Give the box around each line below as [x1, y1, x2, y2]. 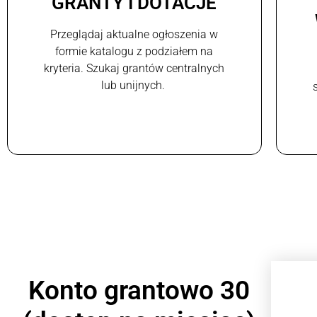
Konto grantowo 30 [28, 275, 250, 306]
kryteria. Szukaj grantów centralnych [44, 61, 225, 75]
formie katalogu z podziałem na [55, 44, 214, 58]
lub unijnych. [100, 78, 168, 92]
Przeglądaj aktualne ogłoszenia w [50, 27, 219, 41]
